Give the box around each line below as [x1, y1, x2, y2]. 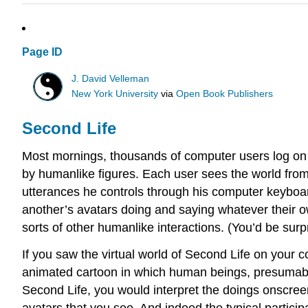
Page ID [22, 46, 63, 58]
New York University [71, 88, 159, 99]
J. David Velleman [71, 73, 150, 84]
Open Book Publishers [176, 88, 274, 99]
